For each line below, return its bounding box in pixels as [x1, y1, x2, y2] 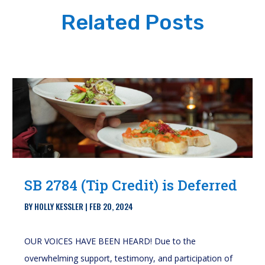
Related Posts [60, 9, 204, 35]
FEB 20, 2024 [89, 200, 134, 213]
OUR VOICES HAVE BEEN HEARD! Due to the [24, 235, 196, 247]
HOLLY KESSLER [34, 200, 84, 213]
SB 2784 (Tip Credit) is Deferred [24, 176, 238, 195]
